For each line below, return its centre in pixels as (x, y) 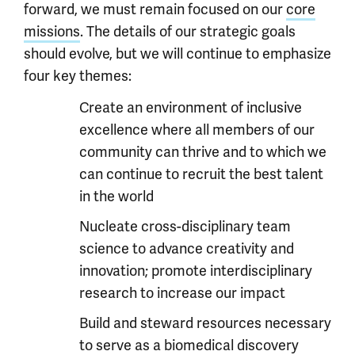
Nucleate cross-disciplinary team (185, 226)
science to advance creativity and (187, 248)
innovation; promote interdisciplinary (196, 271)
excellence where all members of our (197, 130)
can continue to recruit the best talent (201, 174)
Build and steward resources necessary (205, 323)
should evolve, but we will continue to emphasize (177, 53)
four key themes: (78, 76)
